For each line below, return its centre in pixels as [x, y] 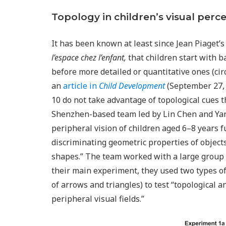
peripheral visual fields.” [98, 199]
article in [81, 86]
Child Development [132, 86]
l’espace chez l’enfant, [89, 58]
